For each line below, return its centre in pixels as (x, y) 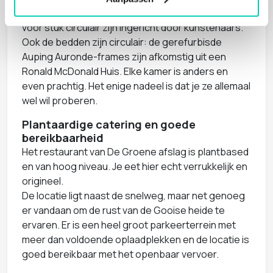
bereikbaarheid (63, 137)
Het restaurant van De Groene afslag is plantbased (135, 151)
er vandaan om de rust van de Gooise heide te (123, 210)
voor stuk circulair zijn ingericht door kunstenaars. (133, 27)
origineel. (43, 181)
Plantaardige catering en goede (109, 124)
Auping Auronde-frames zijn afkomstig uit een (124, 56)
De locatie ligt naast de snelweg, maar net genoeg (133, 195)
